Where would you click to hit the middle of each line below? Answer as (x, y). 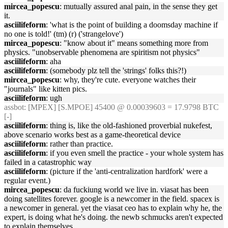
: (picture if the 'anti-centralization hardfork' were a (127, 171)
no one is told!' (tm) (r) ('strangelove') (64, 34)
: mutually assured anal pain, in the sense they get (138, 6)
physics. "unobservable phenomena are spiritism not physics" (102, 52)
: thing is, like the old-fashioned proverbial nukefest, (129, 125)
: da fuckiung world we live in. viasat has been (134, 190)
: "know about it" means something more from (134, 43)
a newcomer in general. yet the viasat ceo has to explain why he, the (113, 208)
